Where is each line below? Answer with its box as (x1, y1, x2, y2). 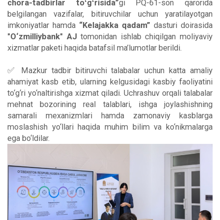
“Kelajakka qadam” (79, 20, 150, 30)
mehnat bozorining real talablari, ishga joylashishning (7, 99, 213, 109)
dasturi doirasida (150, 20, 213, 30)
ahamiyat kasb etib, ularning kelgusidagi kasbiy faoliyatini (7, 77, 213, 86)
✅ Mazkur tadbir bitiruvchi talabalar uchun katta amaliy (7, 65, 213, 75)
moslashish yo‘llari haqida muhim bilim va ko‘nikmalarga (7, 122, 213, 132)
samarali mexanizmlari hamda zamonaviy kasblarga (7, 110, 213, 120)
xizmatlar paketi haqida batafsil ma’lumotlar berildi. (7, 43, 182, 53)
